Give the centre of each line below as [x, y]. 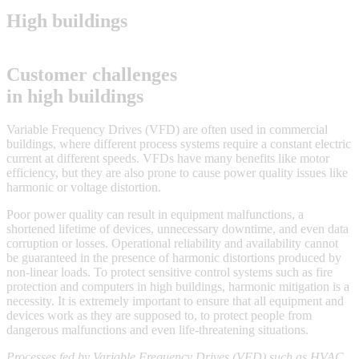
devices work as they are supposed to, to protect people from [159, 316]
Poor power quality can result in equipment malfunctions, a [155, 215]
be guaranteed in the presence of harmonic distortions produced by [174, 258]
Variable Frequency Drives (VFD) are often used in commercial [167, 130]
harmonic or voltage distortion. [84, 188]
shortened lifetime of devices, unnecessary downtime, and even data [177, 229]
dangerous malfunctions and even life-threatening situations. [157, 330]
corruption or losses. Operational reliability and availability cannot [172, 244]
